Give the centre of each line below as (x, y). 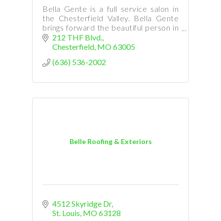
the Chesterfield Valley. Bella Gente (110, 18)
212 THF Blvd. (77, 37)
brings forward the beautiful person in (110, 27)
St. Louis (66, 213)
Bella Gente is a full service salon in (110, 8)
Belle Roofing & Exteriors (110, 142)
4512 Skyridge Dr (82, 203)
